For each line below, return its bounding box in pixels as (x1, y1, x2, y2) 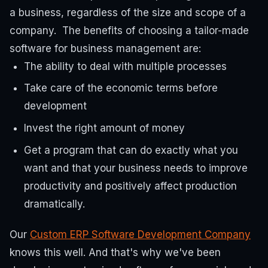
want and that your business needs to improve (24, 162, 248, 174)
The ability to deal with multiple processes (24, 60, 227, 72)
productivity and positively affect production (24, 179, 237, 192)
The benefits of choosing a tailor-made (62, 24, 249, 36)
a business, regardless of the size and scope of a (10, 6, 246, 19)
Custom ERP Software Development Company (30, 229, 251, 241)
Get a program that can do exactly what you (24, 144, 238, 156)
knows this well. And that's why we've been (10, 246, 221, 259)
